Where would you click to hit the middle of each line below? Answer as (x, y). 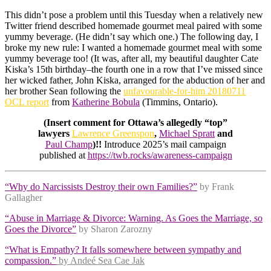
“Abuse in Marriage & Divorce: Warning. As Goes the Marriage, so (134, 218)
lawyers (55, 134)
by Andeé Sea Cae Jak (100, 261)
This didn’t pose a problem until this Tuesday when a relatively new (134, 15)
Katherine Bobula (106, 102)
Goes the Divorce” (41, 229)
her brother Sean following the (64, 91)
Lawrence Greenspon (113, 134)
